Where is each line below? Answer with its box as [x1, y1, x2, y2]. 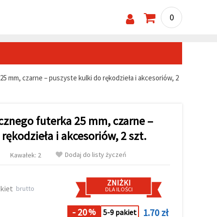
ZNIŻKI [107, 177, 131, 187]
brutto [13, 184, 34, 193]
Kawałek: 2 [10, 150, 41, 159]
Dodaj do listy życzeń [65, 150, 126, 159]
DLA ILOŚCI [105, 185, 133, 193]
